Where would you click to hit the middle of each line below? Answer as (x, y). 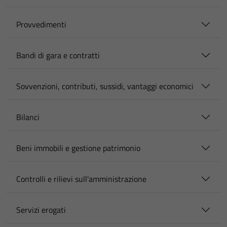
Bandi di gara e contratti (58, 55)
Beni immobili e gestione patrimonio (78, 148)
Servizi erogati (41, 210)
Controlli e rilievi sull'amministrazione (81, 179)
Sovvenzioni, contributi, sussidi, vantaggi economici (105, 86)
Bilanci (28, 117)
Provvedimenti (41, 24)
